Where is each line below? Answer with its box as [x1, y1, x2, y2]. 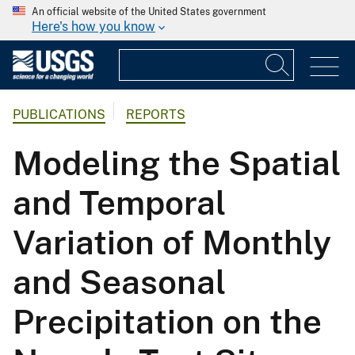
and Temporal [13, 183, 226, 223]
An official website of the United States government [32, 6, 266, 17]
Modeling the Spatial [13, 143, 341, 183]
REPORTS [126, 107, 185, 123]
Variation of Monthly [13, 223, 331, 262]
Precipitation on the [13, 302, 322, 342]
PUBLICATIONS [13, 107, 105, 123]
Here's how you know [32, 19, 155, 34]
